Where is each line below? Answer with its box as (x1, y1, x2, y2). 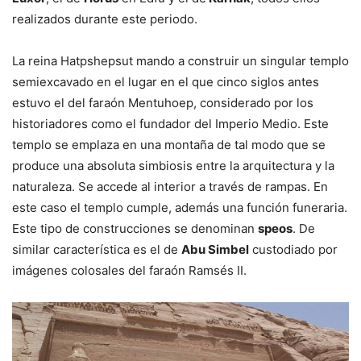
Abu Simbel (181, 241, 249, 257)
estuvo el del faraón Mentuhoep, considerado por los (12, 94, 313, 110)
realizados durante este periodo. (12, 10, 197, 27)
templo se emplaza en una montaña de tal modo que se (12, 136, 326, 152)
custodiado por (249, 241, 338, 257)
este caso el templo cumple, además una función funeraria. (12, 199, 347, 215)
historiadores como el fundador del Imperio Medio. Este (12, 115, 329, 131)
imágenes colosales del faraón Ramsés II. (12, 262, 247, 278)
